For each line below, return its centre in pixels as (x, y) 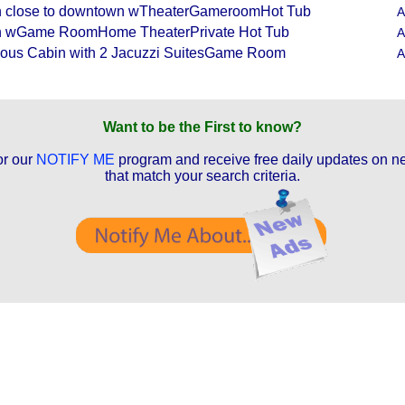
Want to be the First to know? (202, 127)
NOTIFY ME (75, 160)
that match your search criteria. (202, 176)
